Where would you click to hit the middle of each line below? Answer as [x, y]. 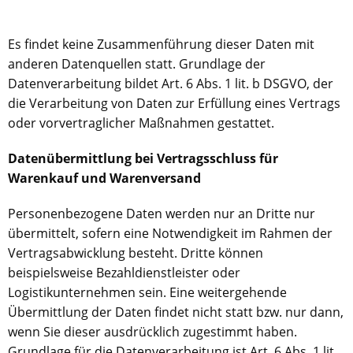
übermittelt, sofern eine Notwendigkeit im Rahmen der [170, 233]
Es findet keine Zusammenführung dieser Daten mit [161, 44]
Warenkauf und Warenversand [104, 178]
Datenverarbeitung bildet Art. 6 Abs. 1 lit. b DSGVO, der [171, 84]
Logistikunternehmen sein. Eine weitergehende [147, 292]
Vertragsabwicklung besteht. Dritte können [136, 253]
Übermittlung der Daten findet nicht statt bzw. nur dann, [176, 312]
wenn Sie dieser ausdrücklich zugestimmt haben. [152, 332]
